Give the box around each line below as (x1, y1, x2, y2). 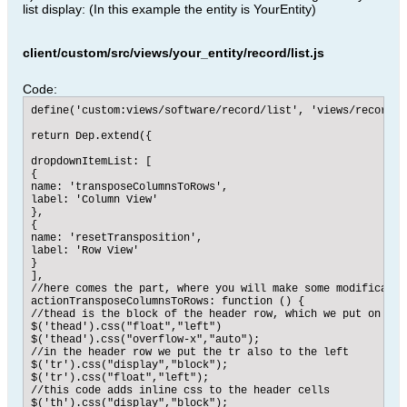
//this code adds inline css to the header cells (31, 384, 330, 397)
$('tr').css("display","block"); (31, 359, 228, 372)
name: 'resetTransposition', (31, 232, 203, 244)
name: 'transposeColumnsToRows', (31, 181, 228, 194)
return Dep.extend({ (31, 130, 152, 143)
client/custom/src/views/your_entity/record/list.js (23, 45, 324, 60)
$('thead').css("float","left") (31, 321, 222, 333)
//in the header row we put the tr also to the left (31, 346, 349, 359)
